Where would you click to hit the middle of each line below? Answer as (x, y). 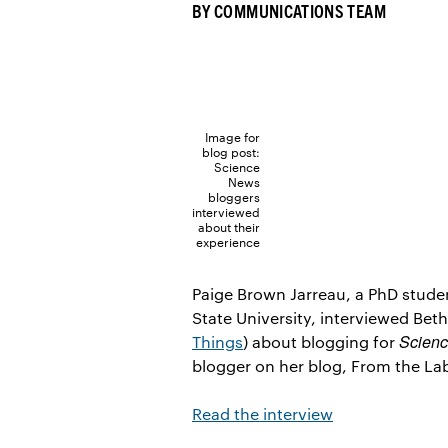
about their (229, 227)
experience (228, 242)
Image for (232, 137)
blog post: (231, 152)
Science (237, 167)
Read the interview (262, 413)
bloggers (234, 197)
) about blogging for (321, 341)
